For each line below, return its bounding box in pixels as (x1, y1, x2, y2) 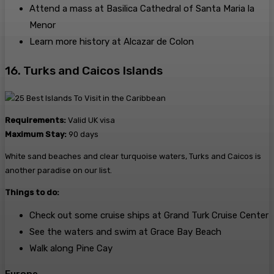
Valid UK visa (66, 116, 115, 125)
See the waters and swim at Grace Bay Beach (29, 226, 221, 238)
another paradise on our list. (5, 166, 112, 176)
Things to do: (5, 188, 59, 198)
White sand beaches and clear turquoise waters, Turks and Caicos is (5, 152, 261, 161)
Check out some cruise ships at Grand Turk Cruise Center (29, 210, 268, 221)
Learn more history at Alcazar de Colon (29, 35, 194, 47)
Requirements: (5, 116, 66, 125)
